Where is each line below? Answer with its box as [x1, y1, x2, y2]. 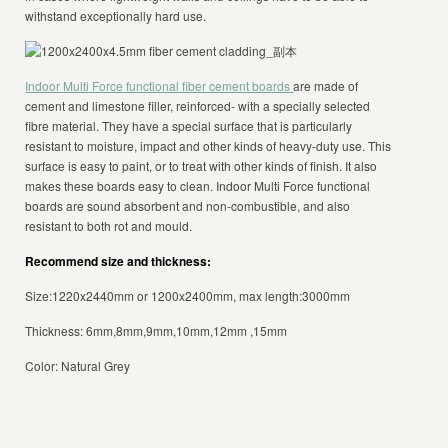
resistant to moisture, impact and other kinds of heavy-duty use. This [25, 137, 392, 154]
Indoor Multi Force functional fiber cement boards [25, 77, 294, 94]
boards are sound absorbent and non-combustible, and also [25, 197, 351, 214]
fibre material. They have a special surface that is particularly [25, 117, 353, 134]
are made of [293, 77, 359, 94]
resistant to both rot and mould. [25, 217, 193, 234]
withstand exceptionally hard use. [25, 7, 207, 24]
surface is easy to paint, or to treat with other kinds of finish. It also [25, 157, 378, 174]
